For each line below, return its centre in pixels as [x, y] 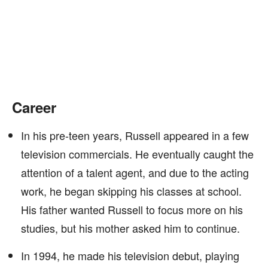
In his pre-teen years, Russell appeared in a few [135, 135]
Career [34, 107]
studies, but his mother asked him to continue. [130, 228]
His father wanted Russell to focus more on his [132, 209]
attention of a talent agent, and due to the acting [135, 172]
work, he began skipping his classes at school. [131, 191]
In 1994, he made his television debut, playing [130, 255]
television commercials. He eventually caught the [137, 154]
